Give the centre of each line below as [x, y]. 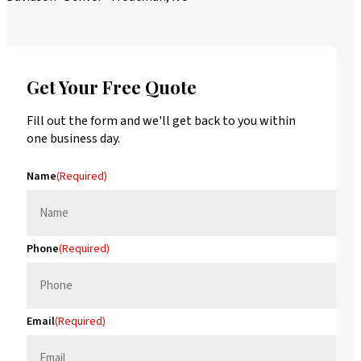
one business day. [73, 138]
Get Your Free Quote [112, 87]
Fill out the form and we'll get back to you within [161, 120]
